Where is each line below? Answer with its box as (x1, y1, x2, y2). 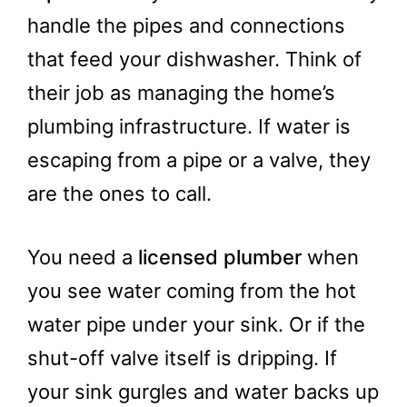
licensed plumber (138, 245, 302, 269)
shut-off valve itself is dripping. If (27, 346, 337, 370)
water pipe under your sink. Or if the (27, 313, 365, 336)
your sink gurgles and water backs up (27, 380, 379, 403)
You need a (27, 245, 138, 269)
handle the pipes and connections (27, 14, 345, 37)
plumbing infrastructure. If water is (27, 114, 351, 138)
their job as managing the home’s (27, 81, 335, 104)
